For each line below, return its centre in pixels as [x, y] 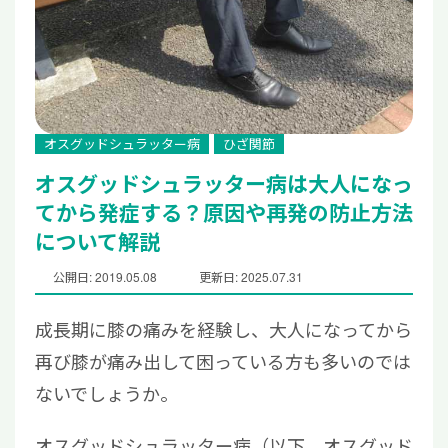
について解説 [97, 241]
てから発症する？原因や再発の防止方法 [224, 212]
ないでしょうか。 [106, 392]
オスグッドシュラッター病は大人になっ [224, 183]
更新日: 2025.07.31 [251, 276]
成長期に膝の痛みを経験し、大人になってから [223, 328]
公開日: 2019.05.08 [105, 276]
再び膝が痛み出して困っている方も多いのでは [223, 360]
